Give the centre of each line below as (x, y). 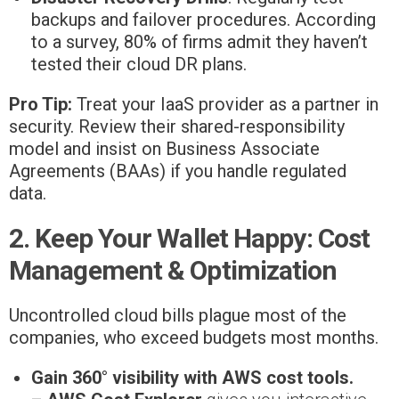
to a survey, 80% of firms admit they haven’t (199, 42)
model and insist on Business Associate (164, 149)
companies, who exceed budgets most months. (194, 338)
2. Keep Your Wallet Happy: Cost (190, 239)
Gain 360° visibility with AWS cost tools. (192, 378)
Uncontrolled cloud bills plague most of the (178, 316)
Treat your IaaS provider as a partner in (225, 105)
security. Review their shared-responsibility (177, 127)
